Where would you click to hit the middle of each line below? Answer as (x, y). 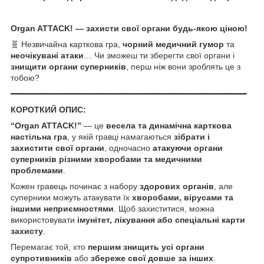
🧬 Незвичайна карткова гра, (67, 44)
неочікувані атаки (47, 55)
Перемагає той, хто (49, 247)
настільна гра (39, 136)
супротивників (41, 258)
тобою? (25, 77)
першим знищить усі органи (146, 247)
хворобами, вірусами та (183, 197)
